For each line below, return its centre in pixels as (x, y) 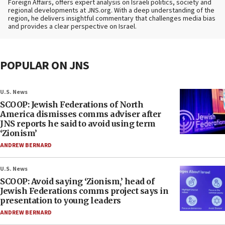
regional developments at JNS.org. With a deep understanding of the (111, 11)
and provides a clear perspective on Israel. (72, 27)
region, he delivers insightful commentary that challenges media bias (112, 19)
